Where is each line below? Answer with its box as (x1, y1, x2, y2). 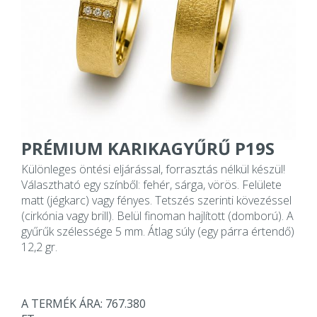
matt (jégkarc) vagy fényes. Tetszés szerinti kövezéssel (21, 192, 292, 209)
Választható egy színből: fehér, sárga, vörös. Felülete (21, 177, 282, 193)
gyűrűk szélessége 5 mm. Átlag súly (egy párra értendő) (21, 224, 294, 240)
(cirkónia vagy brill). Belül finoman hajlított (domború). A (21, 208, 294, 224)
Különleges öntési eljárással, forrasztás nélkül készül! (21, 161, 285, 178)
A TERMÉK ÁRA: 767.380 (21, 296, 146, 312)
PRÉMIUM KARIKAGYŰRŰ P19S (21, 136, 275, 160)
